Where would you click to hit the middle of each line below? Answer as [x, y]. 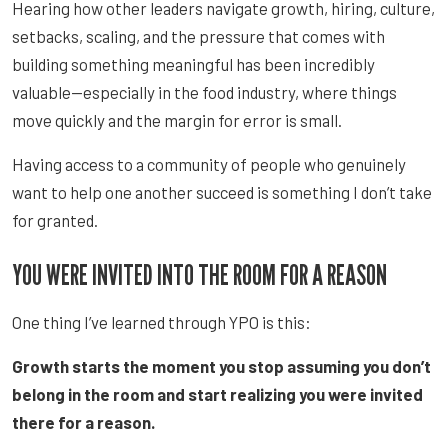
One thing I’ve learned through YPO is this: [161, 321]
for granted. [55, 219]
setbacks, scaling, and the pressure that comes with [198, 35]
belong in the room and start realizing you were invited [217, 393]
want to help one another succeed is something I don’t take [222, 191]
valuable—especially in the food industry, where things [204, 91]
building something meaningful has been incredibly [193, 63]
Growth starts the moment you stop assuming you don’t [221, 365]
